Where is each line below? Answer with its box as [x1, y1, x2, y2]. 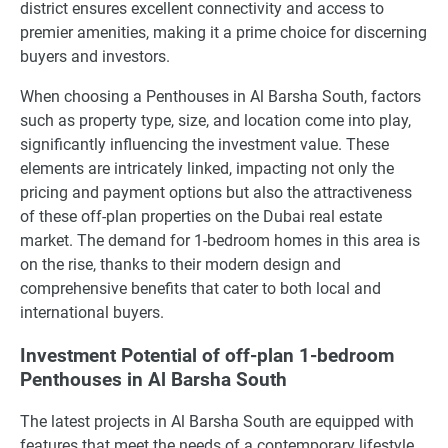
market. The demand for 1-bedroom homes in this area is [20, 231, 420, 250]
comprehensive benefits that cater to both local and [20, 279, 381, 298]
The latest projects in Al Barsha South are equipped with [20, 412, 414, 432]
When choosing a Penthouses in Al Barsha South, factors [20, 87, 421, 106]
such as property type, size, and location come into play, [20, 111, 411, 130]
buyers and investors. [20, 47, 170, 66]
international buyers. [20, 303, 164, 322]
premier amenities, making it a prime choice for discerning [20, 23, 427, 42]
